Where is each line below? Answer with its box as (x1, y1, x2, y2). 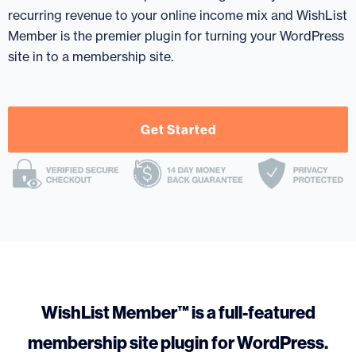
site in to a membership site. (8, 48, 173, 64)
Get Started (140, 122, 216, 137)
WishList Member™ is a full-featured (41, 300, 315, 323)
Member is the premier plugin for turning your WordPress (8, 28, 344, 44)
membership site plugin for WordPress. (28, 331, 328, 354)
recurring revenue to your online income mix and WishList (8, 7, 347, 23)
